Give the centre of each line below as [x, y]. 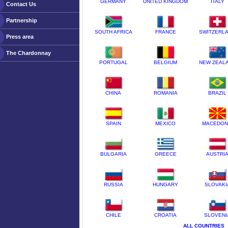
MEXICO [165, 123]
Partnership [22, 20]
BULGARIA [113, 154]
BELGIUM [165, 62]
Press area [20, 37]
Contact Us [21, 4]
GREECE [165, 154]
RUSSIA [113, 184]
